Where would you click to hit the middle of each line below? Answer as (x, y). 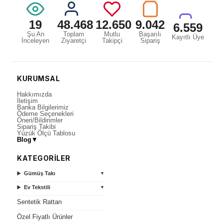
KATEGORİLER (44, 158)
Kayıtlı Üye (188, 37)
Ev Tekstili (37, 187)
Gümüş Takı (40, 173)
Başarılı (150, 34)
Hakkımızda (35, 94)
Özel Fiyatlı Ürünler (45, 217)
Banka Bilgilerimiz (43, 107)
